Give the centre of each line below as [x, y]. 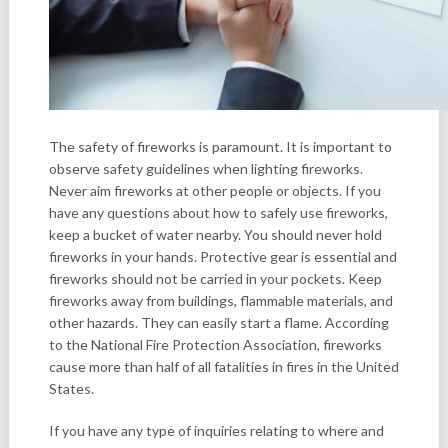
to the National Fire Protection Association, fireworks [215, 345]
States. [71, 389]
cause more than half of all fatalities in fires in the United [223, 367]
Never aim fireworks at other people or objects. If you [214, 191]
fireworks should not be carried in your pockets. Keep [215, 279]
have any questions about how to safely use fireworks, [218, 213]
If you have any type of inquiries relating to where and [216, 431]
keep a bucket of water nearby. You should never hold [215, 235]
